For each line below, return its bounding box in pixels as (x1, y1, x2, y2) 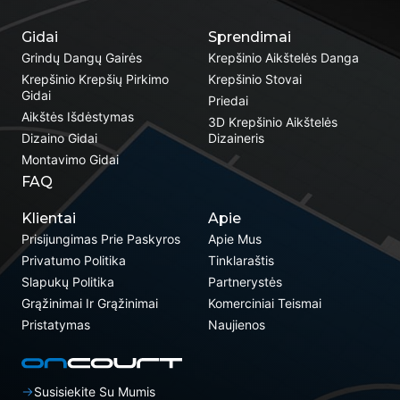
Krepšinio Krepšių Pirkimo (21, 71, 169, 87)
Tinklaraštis (207, 253, 274, 269)
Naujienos (207, 317, 265, 333)
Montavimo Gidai (21, 152, 119, 168)
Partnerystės (207, 274, 282, 290)
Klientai (21, 210, 76, 228)
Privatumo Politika (21, 253, 126, 269)
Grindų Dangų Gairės (21, 50, 142, 66)
